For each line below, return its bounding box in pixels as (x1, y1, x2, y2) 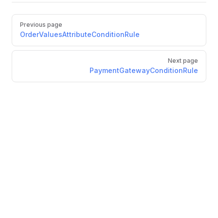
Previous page (20, 21, 62, 28)
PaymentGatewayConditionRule (90, 66, 198, 74)
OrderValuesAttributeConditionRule (20, 30, 140, 38)
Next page (168, 57, 198, 64)
